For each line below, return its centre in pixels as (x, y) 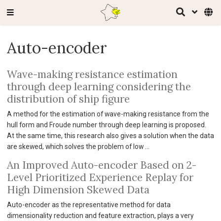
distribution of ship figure (68, 99)
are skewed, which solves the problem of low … (78, 146)
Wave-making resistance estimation (92, 74)
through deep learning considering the (99, 86)
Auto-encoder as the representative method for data (89, 204)
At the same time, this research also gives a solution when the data (110, 135)
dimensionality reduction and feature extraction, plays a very (100, 215)
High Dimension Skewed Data (78, 189)
